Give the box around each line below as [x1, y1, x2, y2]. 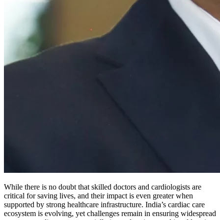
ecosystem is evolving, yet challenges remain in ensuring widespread [4, 209, 216, 218]
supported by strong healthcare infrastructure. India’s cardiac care [4, 200, 205, 209]
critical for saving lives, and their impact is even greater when [4, 191, 193, 200]
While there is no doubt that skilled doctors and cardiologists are [4, 182, 201, 191]
